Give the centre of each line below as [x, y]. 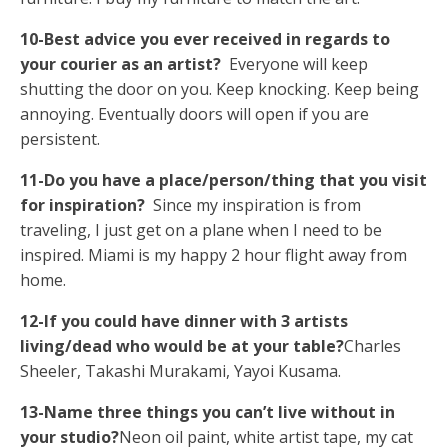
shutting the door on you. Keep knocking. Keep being [219, 88]
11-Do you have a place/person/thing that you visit [223, 179]
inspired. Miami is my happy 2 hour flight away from [213, 254]
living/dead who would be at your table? [182, 345]
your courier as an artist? [122, 63]
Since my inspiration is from [255, 204]
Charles [372, 345]
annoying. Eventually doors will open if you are [194, 113]
